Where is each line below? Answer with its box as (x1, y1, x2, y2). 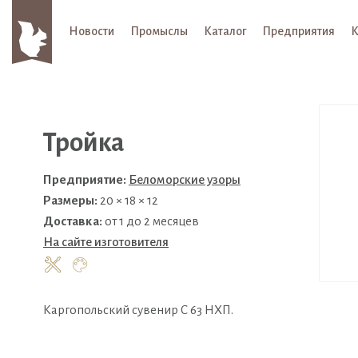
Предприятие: (43, 173, 126, 186)
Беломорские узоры (129, 173, 241, 186)
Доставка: (43, 214, 102, 228)
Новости (69, 25, 114, 38)
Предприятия (262, 25, 335, 38)
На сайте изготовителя (43, 235, 169, 249)
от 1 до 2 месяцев (102, 214, 199, 228)
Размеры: (43, 193, 97, 207)
